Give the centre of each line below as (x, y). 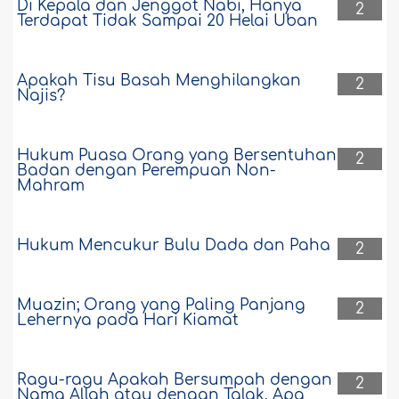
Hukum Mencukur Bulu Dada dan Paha (174, 246)
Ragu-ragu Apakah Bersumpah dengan (175, 380)
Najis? (41, 96)
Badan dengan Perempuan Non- (147, 171)
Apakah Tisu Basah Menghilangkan (159, 81)
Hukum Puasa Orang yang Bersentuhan (177, 156)
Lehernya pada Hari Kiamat (128, 321)
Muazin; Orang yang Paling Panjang (162, 305)
